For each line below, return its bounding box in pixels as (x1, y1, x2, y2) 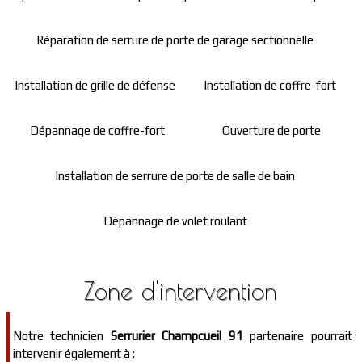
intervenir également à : (13, 347, 135, 360)
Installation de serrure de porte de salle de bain (55, 169, 296, 183)
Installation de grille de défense (15, 78, 176, 92)
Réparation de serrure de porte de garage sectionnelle (36, 33, 314, 47)
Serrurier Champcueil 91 (111, 329, 243, 343)
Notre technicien (13, 329, 111, 343)
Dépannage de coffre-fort (29, 124, 165, 137)
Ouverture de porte (222, 124, 322, 137)
